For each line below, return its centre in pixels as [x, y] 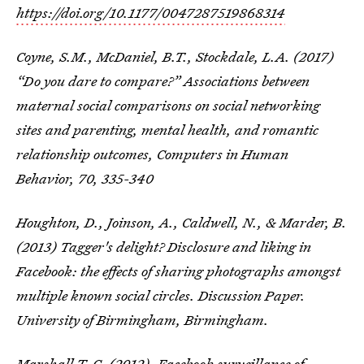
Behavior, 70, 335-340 [85, 178]
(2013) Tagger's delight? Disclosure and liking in [164, 247]
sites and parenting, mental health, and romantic [167, 130]
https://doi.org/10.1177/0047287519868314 [151, 13]
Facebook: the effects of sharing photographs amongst [178, 271]
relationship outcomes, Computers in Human [152, 154]
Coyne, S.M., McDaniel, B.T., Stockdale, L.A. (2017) [175, 56]
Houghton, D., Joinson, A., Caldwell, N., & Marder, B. [182, 222]
